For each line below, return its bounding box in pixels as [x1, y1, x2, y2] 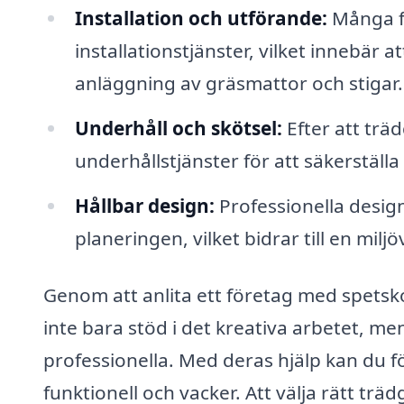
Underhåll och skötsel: [74, 115, 282, 141]
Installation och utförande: [74, 5, 327, 31]
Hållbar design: [74, 192, 215, 218]
